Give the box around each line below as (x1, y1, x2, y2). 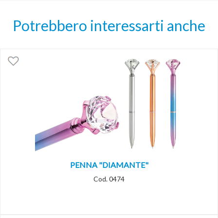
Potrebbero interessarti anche (13, 17, 205, 35)
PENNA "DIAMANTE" (70, 160, 148, 170)
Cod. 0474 (93, 175, 125, 183)
